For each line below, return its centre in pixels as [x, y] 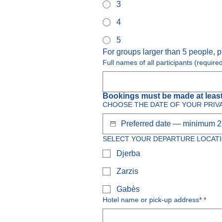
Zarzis [127, 171]
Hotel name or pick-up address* [152, 200]
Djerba [128, 153]
